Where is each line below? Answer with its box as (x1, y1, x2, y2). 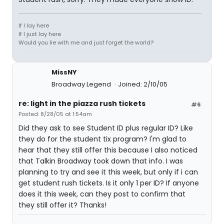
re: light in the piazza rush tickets (18, 98, 145, 108)
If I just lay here (18, 30, 61, 38)
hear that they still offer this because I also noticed (18, 145, 197, 155)
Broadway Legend (51, 79, 112, 89)
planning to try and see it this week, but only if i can (18, 167, 198, 177)
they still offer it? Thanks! (18, 200, 106, 210)
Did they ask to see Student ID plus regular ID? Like (18, 123, 193, 133)
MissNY (51, 67, 77, 77)
